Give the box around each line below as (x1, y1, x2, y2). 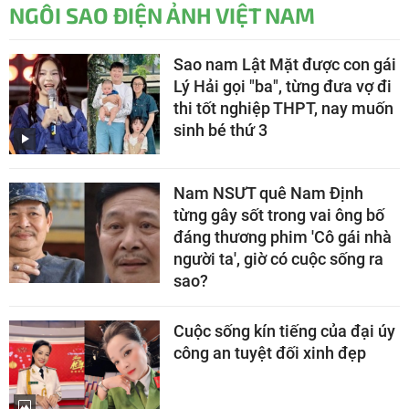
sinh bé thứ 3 (173, 120, 267, 140)
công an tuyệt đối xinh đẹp (173, 342, 366, 362)
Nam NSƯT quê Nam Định (173, 183, 363, 203)
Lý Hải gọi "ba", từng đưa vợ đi (173, 76, 392, 96)
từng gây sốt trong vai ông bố (173, 204, 384, 225)
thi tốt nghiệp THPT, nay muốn (173, 98, 393, 118)
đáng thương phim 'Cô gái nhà (173, 226, 392, 246)
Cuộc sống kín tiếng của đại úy (173, 320, 395, 341)
